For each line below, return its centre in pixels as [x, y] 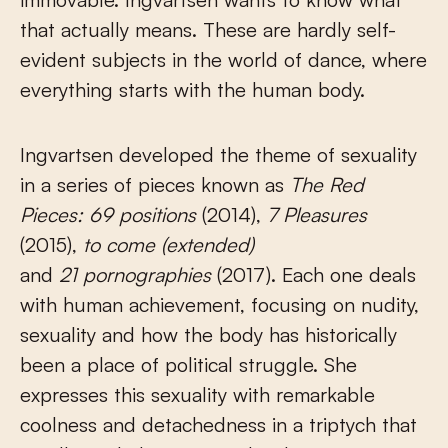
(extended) [207, 244]
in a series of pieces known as [155, 184]
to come [119, 244]
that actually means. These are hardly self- [208, 29]
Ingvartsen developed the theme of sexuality [218, 154]
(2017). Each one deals [313, 274]
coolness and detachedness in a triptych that [218, 424]
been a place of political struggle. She [188, 364]
